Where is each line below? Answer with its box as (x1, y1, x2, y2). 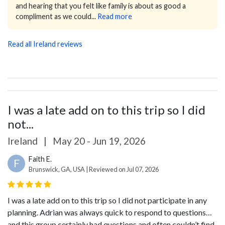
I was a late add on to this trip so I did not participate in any (8, 195, 207, 205)
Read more (97, 12, 132, 21)
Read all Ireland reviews (8, 39, 82, 48)
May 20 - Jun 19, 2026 (51, 135, 146, 147)
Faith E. (29, 154, 52, 163)
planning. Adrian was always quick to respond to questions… (8, 207, 212, 217)
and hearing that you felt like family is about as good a (16, 1, 186, 10)
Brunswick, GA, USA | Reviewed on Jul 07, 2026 (29, 165, 159, 173)
